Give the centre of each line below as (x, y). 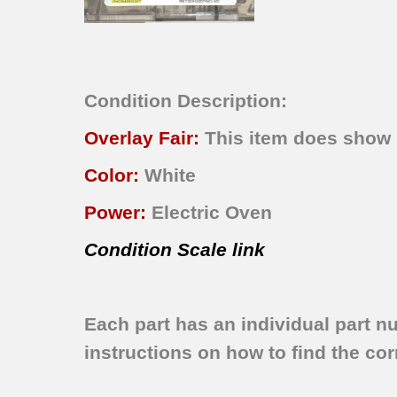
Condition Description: (186, 101)
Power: (118, 213)
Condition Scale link (175, 250)
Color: (115, 175)
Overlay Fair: (145, 138)
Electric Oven (212, 213)
